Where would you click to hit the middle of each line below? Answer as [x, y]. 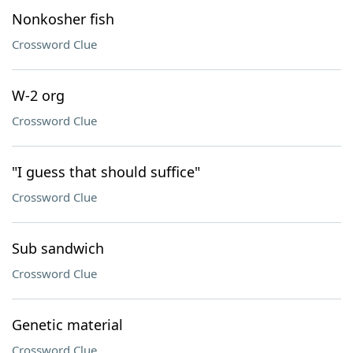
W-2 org [38, 95]
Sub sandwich [58, 248]
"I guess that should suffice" [106, 172]
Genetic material [67, 325]
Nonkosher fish [63, 19]
